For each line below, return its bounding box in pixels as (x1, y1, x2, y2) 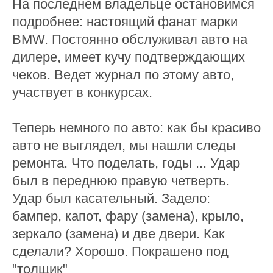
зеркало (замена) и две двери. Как (12, 226, 225, 241)
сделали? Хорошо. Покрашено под (12, 244, 229, 259)
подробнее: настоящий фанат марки (12, 14, 238, 29)
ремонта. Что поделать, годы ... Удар (12, 155, 240, 171)
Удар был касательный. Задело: (12, 191, 210, 206)
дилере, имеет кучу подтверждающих (12, 49, 245, 65)
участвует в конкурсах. (12, 85, 152, 100)
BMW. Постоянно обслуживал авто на (12, 32, 247, 47)
